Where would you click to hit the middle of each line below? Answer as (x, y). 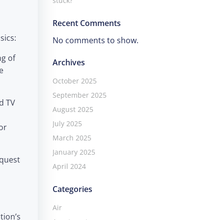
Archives (69, 63)
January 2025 (74, 152)
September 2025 (79, 95)
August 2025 (73, 110)
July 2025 (67, 124)
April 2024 (69, 166)
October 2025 (74, 81)
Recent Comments (86, 23)
